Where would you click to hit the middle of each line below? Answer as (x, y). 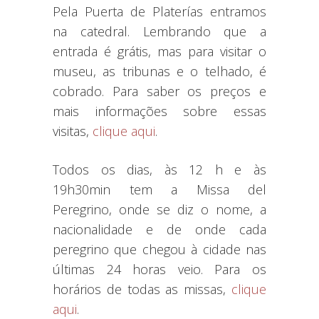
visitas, (73, 131)
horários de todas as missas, (142, 289)
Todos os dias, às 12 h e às (159, 170)
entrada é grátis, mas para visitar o (159, 52)
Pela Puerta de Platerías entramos (159, 12)
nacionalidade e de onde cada (159, 230)
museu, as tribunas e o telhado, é (159, 72)
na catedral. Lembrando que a (159, 32)
